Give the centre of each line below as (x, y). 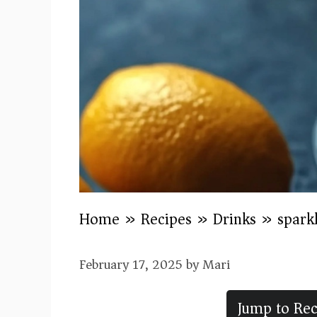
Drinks (235, 219)
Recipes (166, 219)
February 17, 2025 (131, 264)
